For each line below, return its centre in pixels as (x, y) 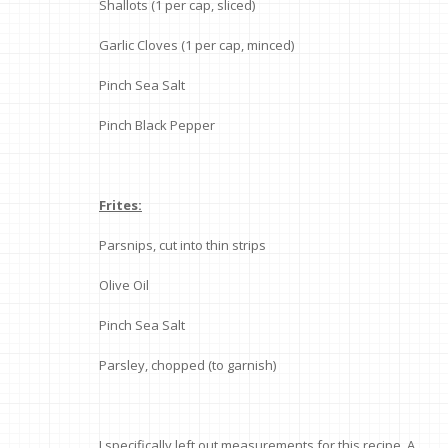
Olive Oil (124, 285)
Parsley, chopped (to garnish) (187, 365)
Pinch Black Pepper (157, 125)
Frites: (120, 205)
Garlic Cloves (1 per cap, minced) (196, 45)
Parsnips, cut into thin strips (182, 245)
